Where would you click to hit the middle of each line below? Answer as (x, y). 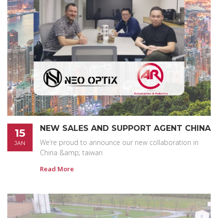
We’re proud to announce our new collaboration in (119, 142)
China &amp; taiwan (71, 153)
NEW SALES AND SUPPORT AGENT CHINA (125, 128)
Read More (57, 169)
